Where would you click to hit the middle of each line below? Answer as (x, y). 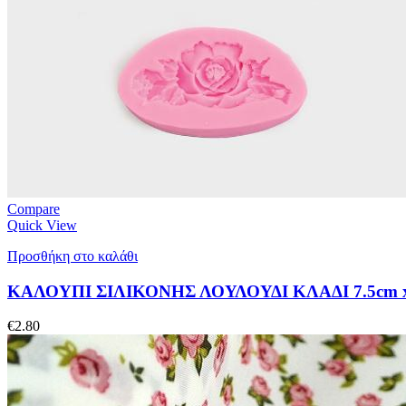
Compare (34, 208)
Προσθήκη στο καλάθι (72, 256)
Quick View (42, 225)
